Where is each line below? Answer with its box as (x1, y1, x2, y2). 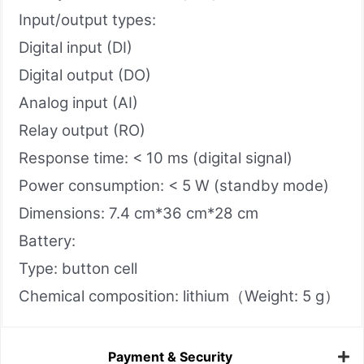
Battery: (19, 231, 76, 250)
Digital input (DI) (19, 37, 132, 57)
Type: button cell (19, 258, 137, 278)
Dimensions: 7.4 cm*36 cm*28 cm (19, 203, 258, 223)
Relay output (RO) (19, 120, 145, 140)
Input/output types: (19, 10, 156, 29)
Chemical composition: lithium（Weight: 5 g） (19, 286, 340, 305)
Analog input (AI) (19, 93, 138, 112)
